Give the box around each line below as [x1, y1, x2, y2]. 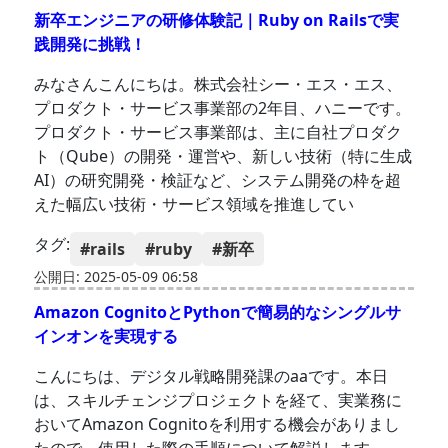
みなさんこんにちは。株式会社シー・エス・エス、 [34, 73, 403, 96]
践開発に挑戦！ [34, 33, 147, 56]
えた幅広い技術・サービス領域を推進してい [34, 193, 355, 216]
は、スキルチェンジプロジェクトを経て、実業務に [34, 389, 403, 412]
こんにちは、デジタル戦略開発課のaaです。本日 [34, 365, 389, 388]
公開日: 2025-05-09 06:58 [34, 267, 199, 287]
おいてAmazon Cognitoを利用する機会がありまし [34, 413, 401, 436]
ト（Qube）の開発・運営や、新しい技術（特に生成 [34, 145, 413, 168]
